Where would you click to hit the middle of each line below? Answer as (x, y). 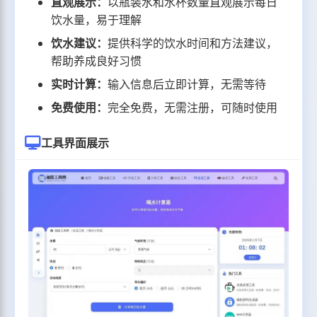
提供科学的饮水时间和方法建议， (193, 44)
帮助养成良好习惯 (97, 61)
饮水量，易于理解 (97, 20)
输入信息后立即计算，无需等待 (187, 85)
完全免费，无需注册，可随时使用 (193, 108)
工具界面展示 (75, 143)
